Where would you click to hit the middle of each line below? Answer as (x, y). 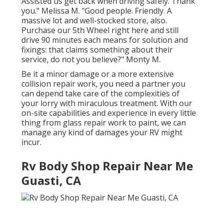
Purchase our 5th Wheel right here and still (100, 30)
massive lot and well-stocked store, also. (94, 21)
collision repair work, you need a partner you (103, 84)
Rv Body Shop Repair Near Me (107, 166)
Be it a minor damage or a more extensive (98, 74)
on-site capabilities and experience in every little (109, 113)
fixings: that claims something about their (97, 50)
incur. (31, 142)
